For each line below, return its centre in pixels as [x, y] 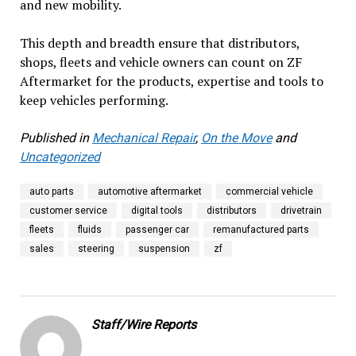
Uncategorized [60, 157]
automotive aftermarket [149, 192]
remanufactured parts [261, 230]
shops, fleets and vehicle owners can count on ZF [161, 62]
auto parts [51, 192]
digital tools [157, 211]
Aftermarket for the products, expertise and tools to [171, 81]
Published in [54, 138]
